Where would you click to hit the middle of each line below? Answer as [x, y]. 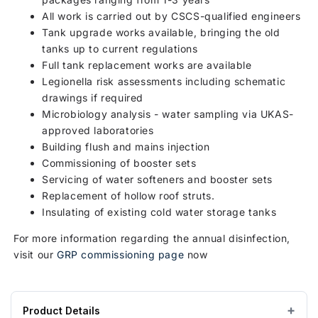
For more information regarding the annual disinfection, [152, 238]
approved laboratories [98, 130]
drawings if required [93, 97]
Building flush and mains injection [126, 146]
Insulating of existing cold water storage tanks [159, 212]
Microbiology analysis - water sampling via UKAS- [168, 114]
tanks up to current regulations [120, 48]
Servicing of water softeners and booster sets [157, 179]
